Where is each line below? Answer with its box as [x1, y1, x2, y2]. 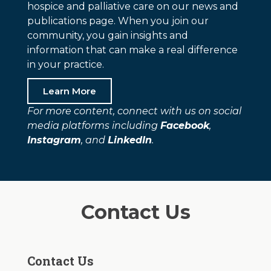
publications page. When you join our [27, 15, 209, 27]
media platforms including [27, 120, 160, 132]
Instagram [27, 134, 81, 146]
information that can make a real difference [27, 44, 238, 56]
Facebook [160, 120, 209, 132]
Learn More [42, 85, 96, 97]
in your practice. [27, 59, 104, 71]
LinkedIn [107, 134, 152, 146]
